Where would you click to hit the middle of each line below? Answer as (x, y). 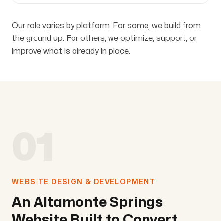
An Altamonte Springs (87, 202)
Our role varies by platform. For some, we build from (106, 25)
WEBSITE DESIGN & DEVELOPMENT (84, 182)
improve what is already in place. (71, 51)
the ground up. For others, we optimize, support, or (104, 38)
